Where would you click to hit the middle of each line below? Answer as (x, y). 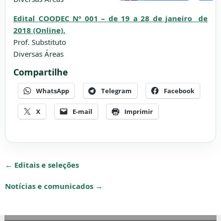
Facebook (179, 91)
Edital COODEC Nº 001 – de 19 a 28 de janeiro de (110, 18)
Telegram (116, 91)
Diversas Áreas (38, 54)
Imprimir (139, 111)
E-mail (82, 111)
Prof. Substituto (40, 42)
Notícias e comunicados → (54, 186)
